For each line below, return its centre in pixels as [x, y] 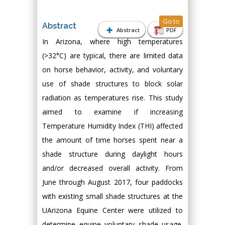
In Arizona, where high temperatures [113, 41]
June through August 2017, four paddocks [113, 182]
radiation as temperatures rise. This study [113, 98]
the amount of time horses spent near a [113, 140]
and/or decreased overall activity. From [113, 168]
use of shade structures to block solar [113, 84]
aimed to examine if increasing [113, 112]
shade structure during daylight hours [113, 154]
